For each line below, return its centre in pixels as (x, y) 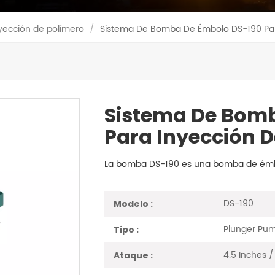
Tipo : (126, 230)
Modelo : (133, 203)
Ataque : (133, 256)
